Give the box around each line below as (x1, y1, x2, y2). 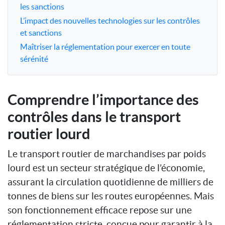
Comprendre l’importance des (8, 91, 199, 108)
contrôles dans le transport (8, 108, 181, 125)
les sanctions (20, 2, 64, 11)
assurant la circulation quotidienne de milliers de (8, 176, 213, 187)
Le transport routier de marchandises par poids (8, 148, 206, 159)
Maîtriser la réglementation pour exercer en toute (20, 42, 190, 51)
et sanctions (20, 28, 62, 37)
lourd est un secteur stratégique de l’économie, (8, 162, 205, 173)
